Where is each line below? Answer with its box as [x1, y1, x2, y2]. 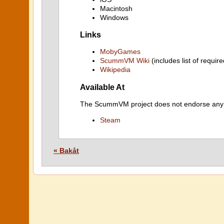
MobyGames [100, 47, 140, 56]
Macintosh [100, 4, 132, 12]
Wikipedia [100, 65, 130, 74]
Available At [80, 82, 124, 91]
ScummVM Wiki [100, 56, 149, 65]
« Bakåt [53, 146, 79, 154]
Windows [100, 13, 128, 21]
